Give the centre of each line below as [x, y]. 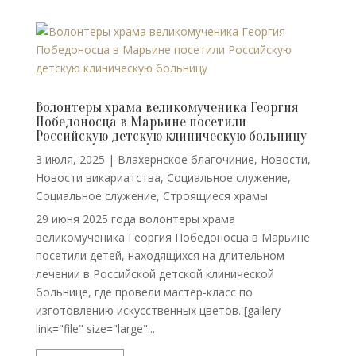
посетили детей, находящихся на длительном [160, 255]
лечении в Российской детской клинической [155, 274]
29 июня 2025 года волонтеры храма [135, 219]
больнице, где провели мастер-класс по [144, 292]
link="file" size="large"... [95, 329]
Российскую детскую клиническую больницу [171, 136]
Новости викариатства [98, 178]
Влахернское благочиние [186, 159]
